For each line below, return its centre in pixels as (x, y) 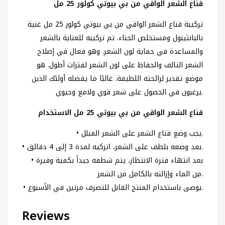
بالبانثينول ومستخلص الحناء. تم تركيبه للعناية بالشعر (122, 38)
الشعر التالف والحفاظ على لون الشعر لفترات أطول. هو (120, 65)
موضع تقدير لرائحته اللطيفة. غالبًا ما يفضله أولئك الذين (118, 78)
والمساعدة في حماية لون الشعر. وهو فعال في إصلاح (120, 51)
